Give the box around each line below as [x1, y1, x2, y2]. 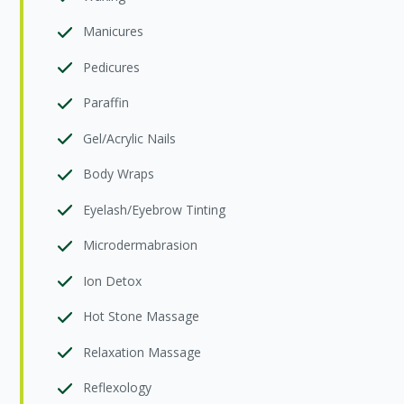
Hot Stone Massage [83, 308, 200, 325]
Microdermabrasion [83, 236, 198, 253]
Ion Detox [83, 271, 142, 289]
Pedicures [83, 58, 141, 76]
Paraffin [83, 94, 130, 111]
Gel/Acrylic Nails [83, 129, 177, 147]
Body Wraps [83, 165, 155, 182]
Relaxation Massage [83, 343, 202, 361]
